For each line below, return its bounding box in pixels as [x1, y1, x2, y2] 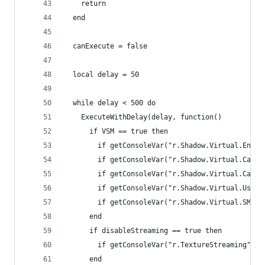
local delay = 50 [64, 70, 139, 79]
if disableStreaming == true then [64, 227, 222, 235]
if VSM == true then [64, 127, 168, 136]
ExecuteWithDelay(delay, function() [64, 113, 222, 122]
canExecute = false [64, 42, 147, 51]
